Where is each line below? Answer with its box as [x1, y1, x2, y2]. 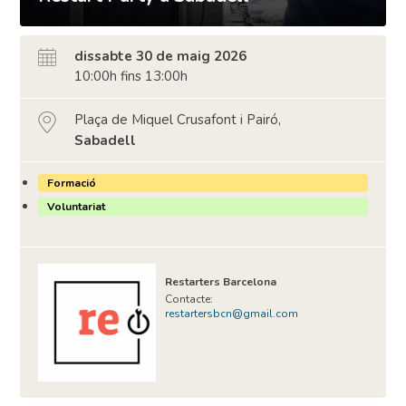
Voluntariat [47, 199, 106, 215]
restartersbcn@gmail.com [165, 306, 299, 322]
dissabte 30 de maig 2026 [74, 46, 247, 65]
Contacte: [165, 292, 214, 307]
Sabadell [74, 130, 137, 150]
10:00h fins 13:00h [74, 67, 188, 86]
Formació [47, 176, 97, 191]
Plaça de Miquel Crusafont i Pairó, [74, 110, 282, 129]
